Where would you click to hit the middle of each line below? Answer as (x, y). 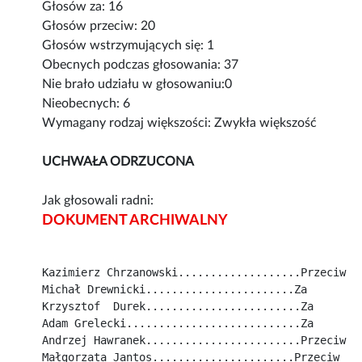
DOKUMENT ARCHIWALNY (135, 221)
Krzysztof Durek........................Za (178, 307)
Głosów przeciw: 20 (99, 26)
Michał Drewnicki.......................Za (175, 290)
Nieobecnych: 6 (86, 104)
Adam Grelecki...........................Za (178, 324)
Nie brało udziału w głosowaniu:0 (137, 84)
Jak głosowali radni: (98, 201)
